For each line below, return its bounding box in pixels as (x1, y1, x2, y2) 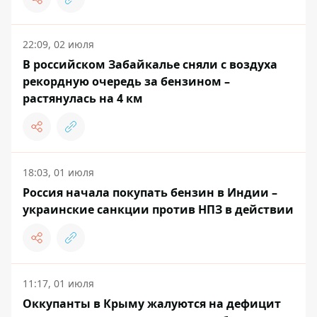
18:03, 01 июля (23, 166, 94, 180)
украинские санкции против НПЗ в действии (23, 202, 294, 218)
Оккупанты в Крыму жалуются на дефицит (23, 296, 281, 312)
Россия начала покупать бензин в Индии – (23, 185, 277, 201)
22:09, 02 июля (23, 38, 94, 52)
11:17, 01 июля (23, 277, 94, 291)
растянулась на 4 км (23, 91, 143, 107)
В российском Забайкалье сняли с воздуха (23, 57, 277, 73)
